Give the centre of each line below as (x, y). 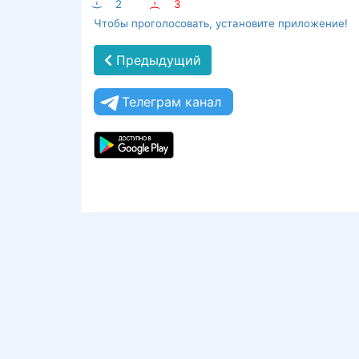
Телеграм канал (171, 102)
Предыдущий (157, 60)
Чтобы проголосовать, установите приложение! (221, 23)
